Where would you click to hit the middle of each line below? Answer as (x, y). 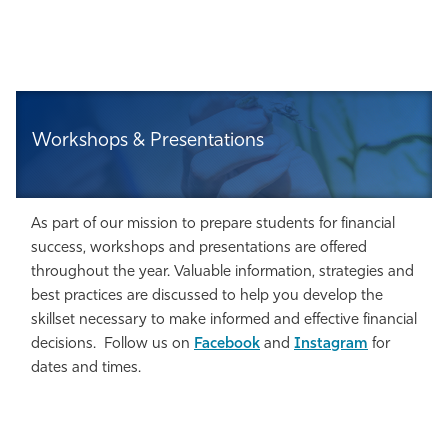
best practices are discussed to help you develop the (207, 296)
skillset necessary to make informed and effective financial (224, 320)
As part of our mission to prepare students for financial (213, 224)
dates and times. (86, 368)
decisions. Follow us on (110, 344)
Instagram (331, 344)
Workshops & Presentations (148, 142)
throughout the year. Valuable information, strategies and (222, 272)
